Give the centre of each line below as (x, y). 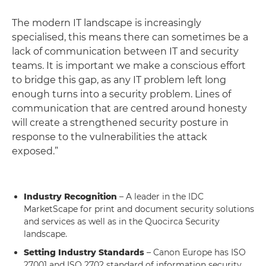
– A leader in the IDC (160, 196)
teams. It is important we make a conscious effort (129, 65)
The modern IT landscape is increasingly (107, 23)
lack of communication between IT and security (125, 51)
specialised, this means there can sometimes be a (130, 37)
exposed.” (35, 151)
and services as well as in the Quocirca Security (122, 221)
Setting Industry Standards (84, 252)
